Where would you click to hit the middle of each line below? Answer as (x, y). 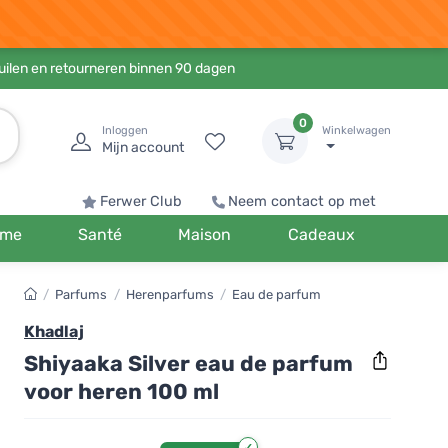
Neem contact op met (302, 201)
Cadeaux (321, 234)
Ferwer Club (141, 201)
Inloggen (125, 130)
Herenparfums (169, 294)
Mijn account (143, 147)
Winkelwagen (356, 130)
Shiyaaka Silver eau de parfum (188, 363)
